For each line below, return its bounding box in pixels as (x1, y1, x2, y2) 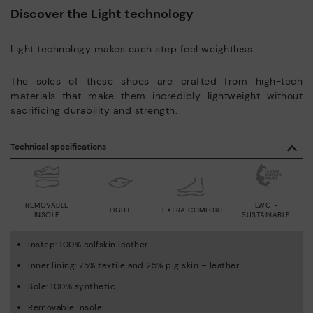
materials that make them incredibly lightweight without (10, 89, 303, 103)
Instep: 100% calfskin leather (28, 239, 148, 251)
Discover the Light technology (10, 6, 194, 23)
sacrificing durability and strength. (10, 104, 177, 117)
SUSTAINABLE (242, 210, 291, 220)
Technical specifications (10, 141, 106, 153)
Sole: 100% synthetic (28, 281, 115, 293)
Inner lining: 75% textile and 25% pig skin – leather (28, 260, 239, 272)
